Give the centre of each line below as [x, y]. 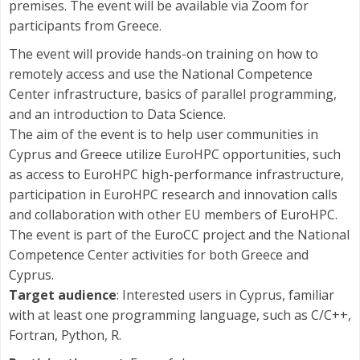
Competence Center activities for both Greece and [159, 255]
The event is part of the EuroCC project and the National [179, 235]
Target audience [63, 295]
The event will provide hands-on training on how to [164, 54]
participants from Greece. [85, 26]
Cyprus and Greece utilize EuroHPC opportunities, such [175, 155]
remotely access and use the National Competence [161, 74]
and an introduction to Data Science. [119, 115]
